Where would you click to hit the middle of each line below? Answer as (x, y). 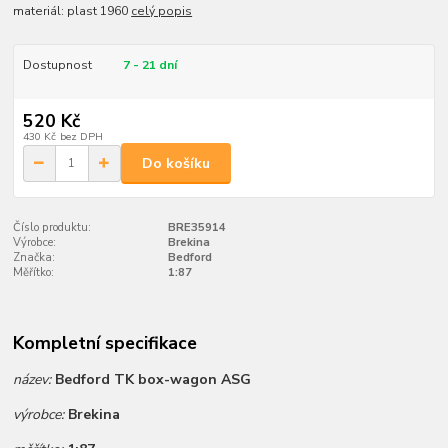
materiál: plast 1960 (72, 10)
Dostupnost (57, 64)
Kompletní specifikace (105, 343)
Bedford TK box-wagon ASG (153, 379)
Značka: (34, 257)
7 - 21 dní (149, 64)
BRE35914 (196, 227)
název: (34, 379)
